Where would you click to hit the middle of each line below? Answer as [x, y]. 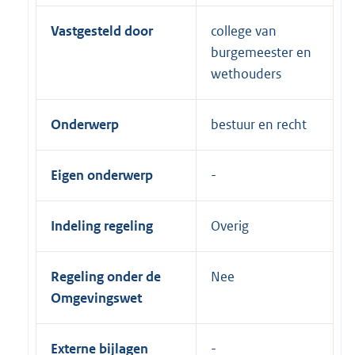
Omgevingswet [96, 298]
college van [244, 31]
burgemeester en [261, 52]
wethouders [246, 73]
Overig [230, 225]
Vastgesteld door [102, 31]
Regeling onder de [106, 276]
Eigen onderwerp [102, 175]
